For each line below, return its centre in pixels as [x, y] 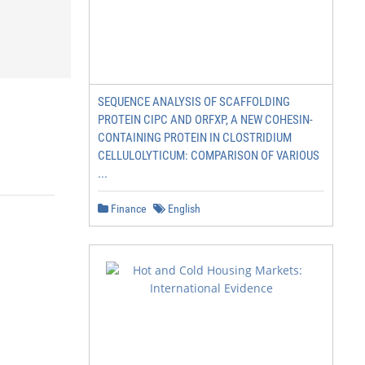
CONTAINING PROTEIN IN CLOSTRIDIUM [195, 138]
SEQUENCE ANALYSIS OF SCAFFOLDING [194, 102]
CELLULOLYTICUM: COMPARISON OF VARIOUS [209, 156]
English [183, 209]
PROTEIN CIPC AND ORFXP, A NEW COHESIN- [205, 120]
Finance [128, 209]
